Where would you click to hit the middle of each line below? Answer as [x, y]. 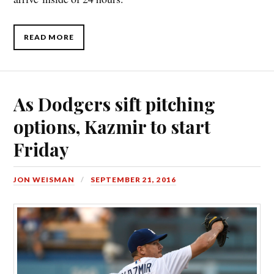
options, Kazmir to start [112, 126]
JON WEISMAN [44, 179]
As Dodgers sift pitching [115, 103]
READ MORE [49, 37]
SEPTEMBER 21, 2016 [134, 179]
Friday [42, 149]
